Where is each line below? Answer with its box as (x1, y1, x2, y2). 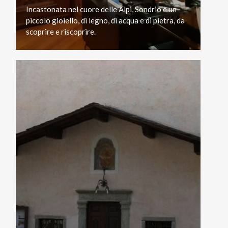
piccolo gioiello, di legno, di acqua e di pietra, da (26, 15, 185, 25)
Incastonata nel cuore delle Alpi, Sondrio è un (26, 4, 177, 14)
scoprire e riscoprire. (26, 26, 96, 36)
